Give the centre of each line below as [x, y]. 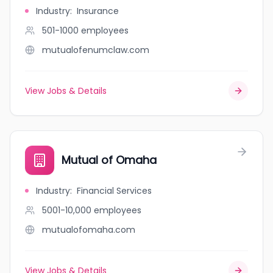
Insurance [98, 11]
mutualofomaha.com [89, 230]
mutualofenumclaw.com [96, 50]
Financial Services [114, 191]
